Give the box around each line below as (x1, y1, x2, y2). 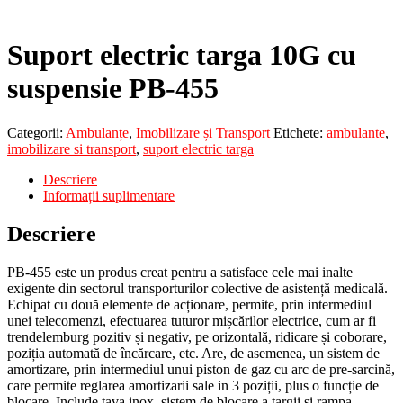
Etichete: (273, 124, 327, 140)
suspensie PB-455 (7, 72, 219, 105)
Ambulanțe (66, 124, 129, 140)
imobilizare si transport (7, 140, 136, 157)
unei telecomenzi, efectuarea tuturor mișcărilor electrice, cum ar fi (7, 312, 376, 328)
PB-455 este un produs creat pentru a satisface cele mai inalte (7, 264, 353, 280)
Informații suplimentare (43, 187, 175, 203)
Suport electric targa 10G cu (7, 39, 356, 72)
